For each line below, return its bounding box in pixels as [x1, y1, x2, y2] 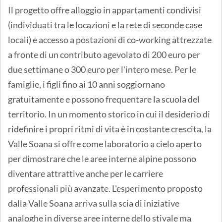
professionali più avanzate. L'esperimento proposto [8, 183, 203, 194]
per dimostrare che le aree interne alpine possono [8, 153, 196, 165]
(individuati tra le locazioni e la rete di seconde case [8, 19, 202, 31]
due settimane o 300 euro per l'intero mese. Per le [8, 64, 196, 75]
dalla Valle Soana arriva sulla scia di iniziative [8, 198, 179, 209]
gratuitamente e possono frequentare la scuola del [8, 94, 200, 105]
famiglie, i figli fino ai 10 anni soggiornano [8, 79, 165, 90]
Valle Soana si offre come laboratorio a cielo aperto [8, 138, 202, 150]
